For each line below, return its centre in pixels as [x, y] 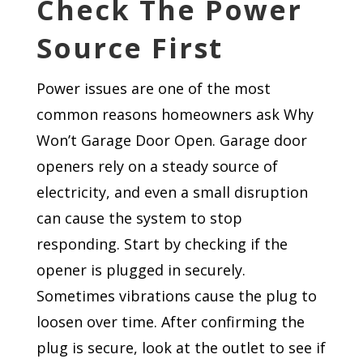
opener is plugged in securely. [141, 270]
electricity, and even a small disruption [172, 192]
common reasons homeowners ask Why [175, 114]
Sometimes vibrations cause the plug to [176, 296]
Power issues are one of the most [153, 88]
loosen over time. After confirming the [170, 322]
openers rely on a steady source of [157, 166]
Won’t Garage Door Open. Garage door [171, 140]
